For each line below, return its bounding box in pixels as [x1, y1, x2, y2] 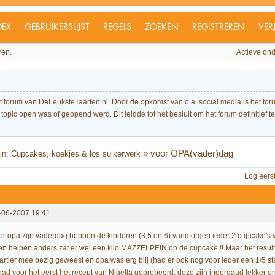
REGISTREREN [192, 23, 245, 32]
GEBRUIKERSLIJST [25, 23, 90, 32]
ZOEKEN [145, 23, 179, 32]
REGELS [103, 23, 131, 32]
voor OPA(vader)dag [150, 147, 234, 158]
